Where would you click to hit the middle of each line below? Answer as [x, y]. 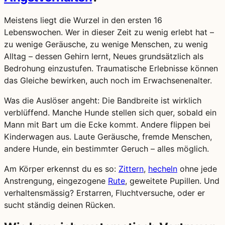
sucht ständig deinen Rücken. [60, 205]
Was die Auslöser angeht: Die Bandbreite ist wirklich [103, 100]
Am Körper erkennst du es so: [61, 168]
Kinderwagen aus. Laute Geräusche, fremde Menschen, [108, 136]
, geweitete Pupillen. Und [172, 181]
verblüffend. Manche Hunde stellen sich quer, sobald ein [110, 112]
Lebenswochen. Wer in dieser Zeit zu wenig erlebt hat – [109, 32]
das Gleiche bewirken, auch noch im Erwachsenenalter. [108, 80]
